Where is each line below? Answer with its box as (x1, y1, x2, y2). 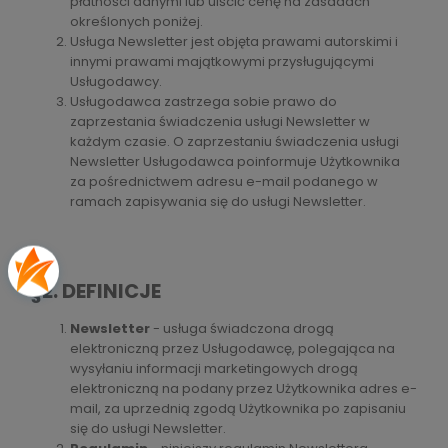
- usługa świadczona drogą (150, 319, 334, 339)
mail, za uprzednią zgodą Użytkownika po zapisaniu (70, 399, 406, 419)
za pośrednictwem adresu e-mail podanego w (70, 171, 378, 191)
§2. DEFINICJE (30, 277, 161, 305)
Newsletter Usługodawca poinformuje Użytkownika (70, 151, 400, 171)
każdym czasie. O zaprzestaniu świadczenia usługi (70, 131, 399, 151)
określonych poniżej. (70, 11, 203, 31)
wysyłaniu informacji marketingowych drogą (70, 359, 358, 379)
